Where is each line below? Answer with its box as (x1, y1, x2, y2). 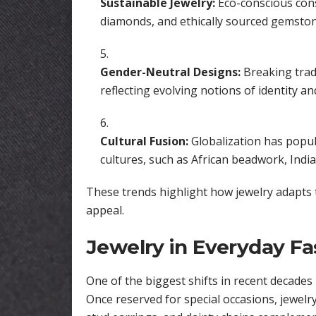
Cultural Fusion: (100, 133, 188, 150)
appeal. (86, 202, 124, 219)
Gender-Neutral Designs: (100, 64, 241, 80)
